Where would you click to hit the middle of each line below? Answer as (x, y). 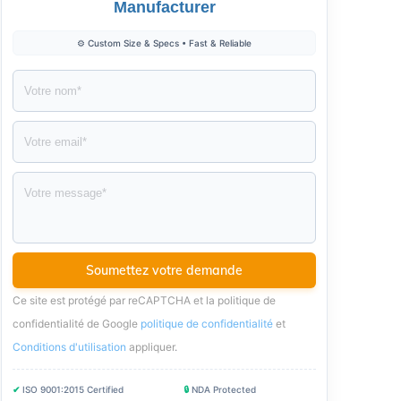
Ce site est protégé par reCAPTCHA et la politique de (144, 300)
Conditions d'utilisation (69, 347)
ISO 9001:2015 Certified (73, 389)
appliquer (152, 347)
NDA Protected (224, 389)
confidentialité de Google (77, 324)
